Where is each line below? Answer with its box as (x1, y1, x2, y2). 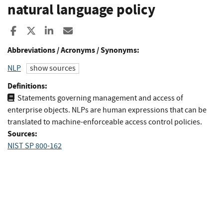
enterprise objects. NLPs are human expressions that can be (7, 105, 207, 115)
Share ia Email (73, 24, 131, 37)
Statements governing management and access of (17, 93, 183, 103)
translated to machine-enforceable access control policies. (7, 116, 202, 127)
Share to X (35, 24, 76, 37)
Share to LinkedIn (54, 24, 123, 37)
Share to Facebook (19, 24, 92, 37)
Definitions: (7, 80, 47, 91)
